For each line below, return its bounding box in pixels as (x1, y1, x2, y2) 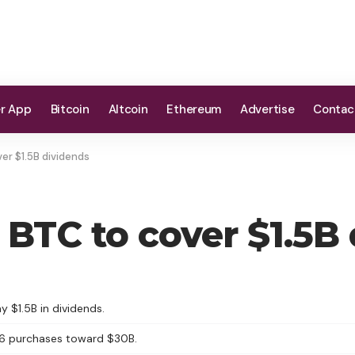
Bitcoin (50, 101, 90, 117)
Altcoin (108, 101, 148, 117)
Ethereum (166, 101, 222, 117)
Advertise (240, 101, 295, 117)
